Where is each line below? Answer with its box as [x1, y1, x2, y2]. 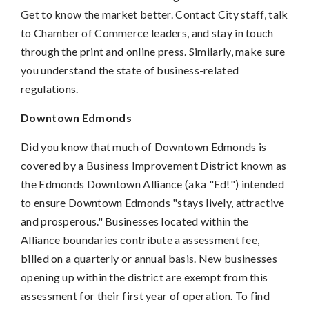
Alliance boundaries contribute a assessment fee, [21, 232, 260, 246]
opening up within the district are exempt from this [21, 270, 268, 283]
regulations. [21, 81, 79, 95]
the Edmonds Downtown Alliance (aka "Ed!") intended [21, 177, 284, 190]
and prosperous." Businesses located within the [21, 214, 249, 228]
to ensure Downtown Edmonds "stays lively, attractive [21, 195, 285, 209]
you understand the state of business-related [21, 63, 239, 77]
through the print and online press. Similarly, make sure [21, 44, 286, 58]
